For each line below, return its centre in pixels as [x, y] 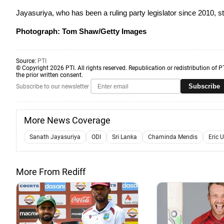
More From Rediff [51, 172]
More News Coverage [67, 120]
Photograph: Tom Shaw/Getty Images [81, 31]
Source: [27, 61]
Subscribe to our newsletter [52, 86]
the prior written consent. [49, 75]
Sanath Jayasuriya [55, 137]
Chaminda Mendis [173, 137]
